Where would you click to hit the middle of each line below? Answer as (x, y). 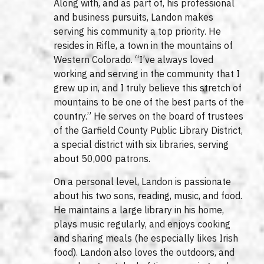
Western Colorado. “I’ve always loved (134, 60)
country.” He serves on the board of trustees (149, 116)
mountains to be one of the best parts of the (149, 102)
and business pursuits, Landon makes (134, 17)
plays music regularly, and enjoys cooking (142, 224)
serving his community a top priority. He (138, 32)
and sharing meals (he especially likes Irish (146, 238)
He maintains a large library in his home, (139, 209)
